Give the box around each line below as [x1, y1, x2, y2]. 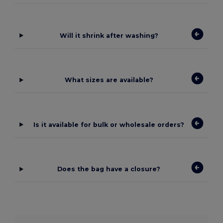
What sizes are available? [64, 76, 153, 84]
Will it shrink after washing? [59, 31, 158, 39]
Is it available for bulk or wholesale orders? [33, 120, 185, 128]
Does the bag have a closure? [57, 165, 161, 173]
